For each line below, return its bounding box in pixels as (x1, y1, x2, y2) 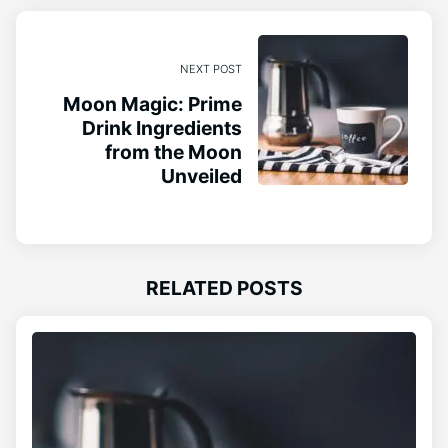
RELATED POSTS (145, 275, 303, 300)
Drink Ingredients (82, 116, 242, 140)
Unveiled (161, 164, 242, 188)
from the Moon (105, 140, 242, 164)
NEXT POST (180, 62, 242, 77)
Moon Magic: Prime (63, 92, 242, 116)
